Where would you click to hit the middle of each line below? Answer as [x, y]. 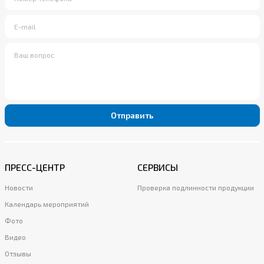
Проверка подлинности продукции [195, 187]
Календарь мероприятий [47, 204]
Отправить [132, 115]
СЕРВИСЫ [157, 167]
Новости [19, 187]
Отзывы [18, 253]
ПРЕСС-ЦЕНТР [34, 167]
